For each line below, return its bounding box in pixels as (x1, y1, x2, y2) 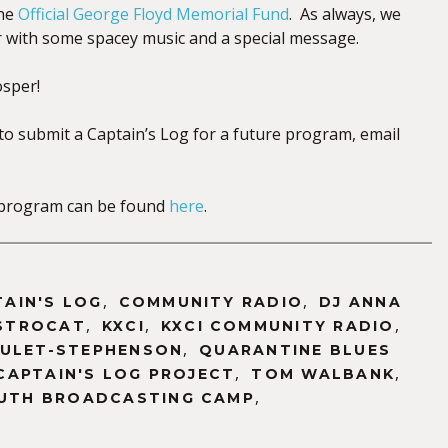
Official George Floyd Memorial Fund (18, 3, 289, 25)
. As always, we (289, 3, 401, 25)
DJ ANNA (319, 293, 402, 311)
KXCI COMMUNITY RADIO (160, 317, 395, 335)
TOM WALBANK (251, 365, 396, 383)
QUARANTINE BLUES (199, 341, 392, 359)
